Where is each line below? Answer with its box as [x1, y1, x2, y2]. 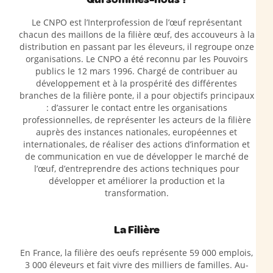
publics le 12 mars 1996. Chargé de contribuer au [35, 65, 238, 77]
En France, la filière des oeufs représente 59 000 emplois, [20, 247, 253, 258]
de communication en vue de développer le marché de [24, 151, 249, 162]
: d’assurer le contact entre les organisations [46, 102, 227, 113]
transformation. [104, 187, 169, 199]
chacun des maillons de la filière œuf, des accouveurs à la [18, 29, 255, 40]
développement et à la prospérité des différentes [36, 77, 237, 89]
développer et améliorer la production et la [48, 175, 225, 186]
